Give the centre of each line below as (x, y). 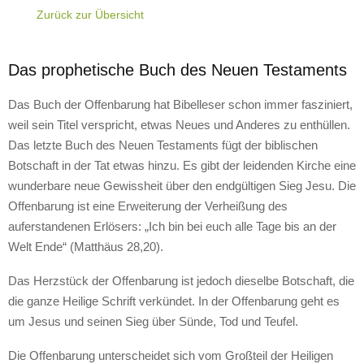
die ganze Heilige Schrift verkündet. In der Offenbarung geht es (174, 301)
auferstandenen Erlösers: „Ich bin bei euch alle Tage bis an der (172, 226)
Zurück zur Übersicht (90, 15)
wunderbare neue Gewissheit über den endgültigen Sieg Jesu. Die (182, 186)
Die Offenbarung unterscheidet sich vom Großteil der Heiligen (171, 355)
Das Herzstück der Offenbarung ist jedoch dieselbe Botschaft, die (181, 281)
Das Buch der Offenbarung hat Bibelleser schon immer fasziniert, (180, 104)
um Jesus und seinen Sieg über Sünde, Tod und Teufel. (153, 321)
